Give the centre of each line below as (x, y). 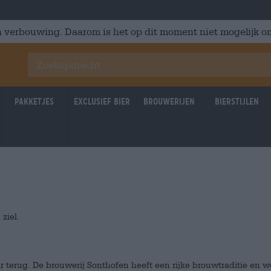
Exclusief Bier (102, 102)
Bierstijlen (237, 102)
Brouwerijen (169, 102)
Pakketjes (34, 102)
